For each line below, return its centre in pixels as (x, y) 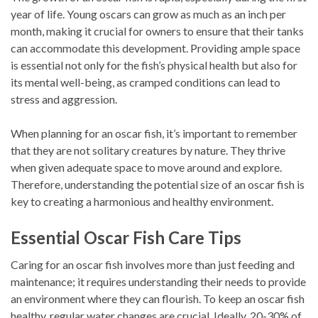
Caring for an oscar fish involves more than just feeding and (153, 264)
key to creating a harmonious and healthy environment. (142, 201)
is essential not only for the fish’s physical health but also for (154, 65)
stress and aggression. (64, 99)
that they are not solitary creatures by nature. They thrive (148, 150)
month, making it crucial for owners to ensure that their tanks (157, 31)
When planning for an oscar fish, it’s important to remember (154, 133)
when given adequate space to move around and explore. (146, 167)
